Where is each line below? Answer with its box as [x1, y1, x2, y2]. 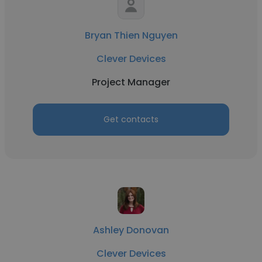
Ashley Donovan [93, 223, 169, 237]
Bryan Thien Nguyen [84, 29, 178, 42]
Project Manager [92, 75, 170, 89]
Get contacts [104, 113, 158, 125]
